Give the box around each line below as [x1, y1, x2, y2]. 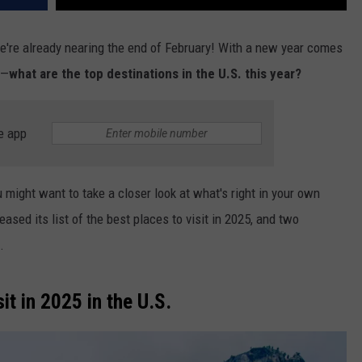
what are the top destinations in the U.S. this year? [9, 65, 301, 82]
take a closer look [82, 185, 176, 202]
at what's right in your [176, 185, 297, 202]
